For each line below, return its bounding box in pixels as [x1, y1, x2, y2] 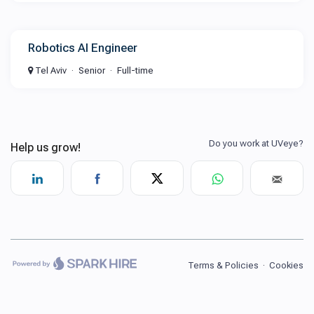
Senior [78, 65, 105, 76]
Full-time [117, 65, 153, 76]
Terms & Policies [188, 259, 259, 271]
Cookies [269, 259, 303, 271]
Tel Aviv [33, 65, 67, 76]
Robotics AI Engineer [28, 41, 137, 55]
